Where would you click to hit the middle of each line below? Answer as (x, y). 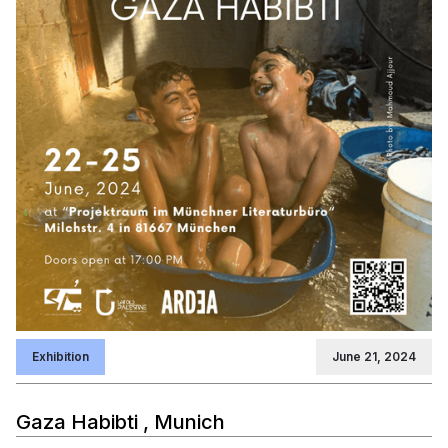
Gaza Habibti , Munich (120, 421)
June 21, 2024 (374, 356)
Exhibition (60, 356)
